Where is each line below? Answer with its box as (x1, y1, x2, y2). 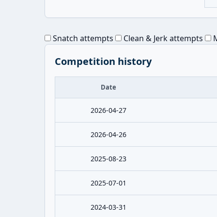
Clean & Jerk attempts (122, 33, 203, 44)
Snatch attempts (51, 33, 113, 44)
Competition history (55, 55, 152, 68)
